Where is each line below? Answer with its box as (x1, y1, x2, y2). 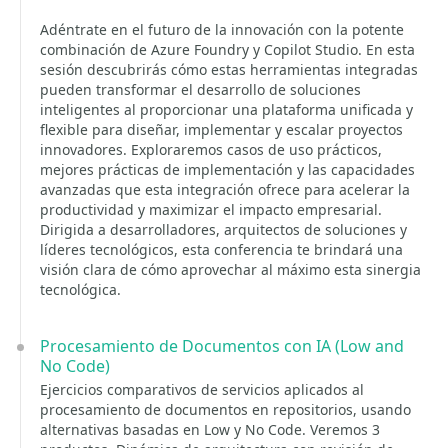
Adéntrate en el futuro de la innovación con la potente (40, 20, 404, 39)
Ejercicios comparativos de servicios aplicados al (40, 380, 364, 399)
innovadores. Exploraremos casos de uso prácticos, (40, 140, 382, 159)
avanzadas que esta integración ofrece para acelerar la (40, 180, 410, 199)
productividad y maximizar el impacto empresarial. (40, 200, 382, 219)
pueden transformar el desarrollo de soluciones (40, 80, 361, 99)
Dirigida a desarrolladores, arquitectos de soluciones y (40, 220, 407, 239)
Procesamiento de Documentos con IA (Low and (40, 335, 404, 357)
